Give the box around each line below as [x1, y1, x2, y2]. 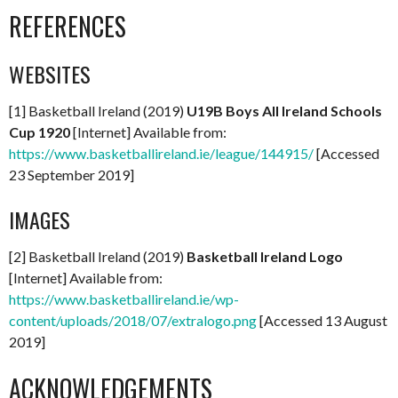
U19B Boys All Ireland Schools [187, 102, 382, 120]
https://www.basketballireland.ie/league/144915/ [9, 145, 314, 163]
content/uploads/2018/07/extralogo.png [9, 312, 257, 330]
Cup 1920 [9, 123, 70, 141]
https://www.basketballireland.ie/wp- [9, 291, 239, 308]
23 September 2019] [9, 166, 134, 184]
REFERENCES [9, 8, 126, 45]
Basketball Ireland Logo [187, 248, 343, 266]
